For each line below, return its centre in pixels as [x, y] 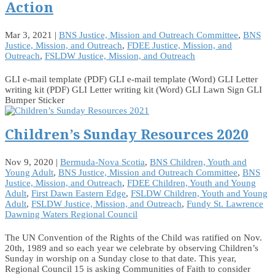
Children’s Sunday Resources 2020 [127, 134]
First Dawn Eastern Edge [79, 194]
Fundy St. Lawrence [225, 204]
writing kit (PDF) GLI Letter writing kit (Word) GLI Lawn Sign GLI [134, 89]
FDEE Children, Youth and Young [192, 183]
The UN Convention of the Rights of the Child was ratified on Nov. [134, 238]
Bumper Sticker [40, 100]
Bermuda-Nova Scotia [103, 162]
